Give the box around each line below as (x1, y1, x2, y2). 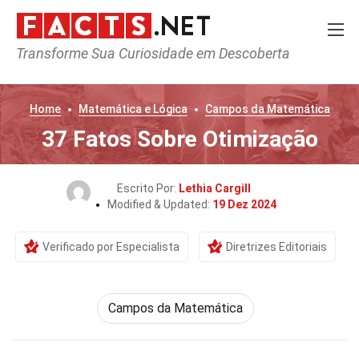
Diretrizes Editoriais (226, 240, 327, 253)
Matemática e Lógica (78, 103, 188, 115)
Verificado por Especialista (42, 240, 179, 253)
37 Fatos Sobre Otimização (41, 126, 318, 152)
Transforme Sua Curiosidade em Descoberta (16, 45, 290, 62)
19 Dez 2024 (212, 198, 276, 211)
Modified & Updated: (107, 198, 212, 211)
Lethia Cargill (178, 182, 251, 195)
